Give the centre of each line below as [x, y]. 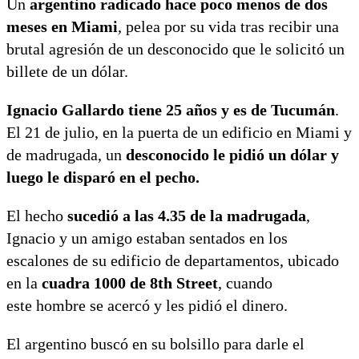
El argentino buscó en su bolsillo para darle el [155, 343]
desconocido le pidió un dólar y [232, 154]
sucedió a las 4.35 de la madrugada [187, 215]
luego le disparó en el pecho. [103, 177]
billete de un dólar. [67, 71]
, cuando [245, 282]
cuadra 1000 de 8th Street [128, 282]
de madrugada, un [66, 154]
